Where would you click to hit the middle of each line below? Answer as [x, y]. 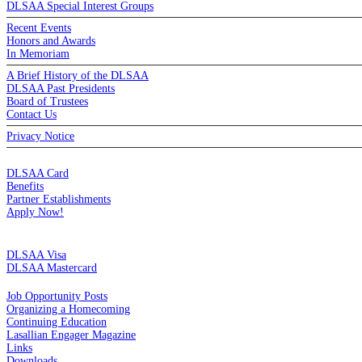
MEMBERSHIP [52, 159]
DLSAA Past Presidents [61, 89]
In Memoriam [38, 54]
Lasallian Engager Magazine [71, 335]
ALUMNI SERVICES [70, 282]
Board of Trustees [47, 102]
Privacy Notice [40, 137]
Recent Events [39, 28]
